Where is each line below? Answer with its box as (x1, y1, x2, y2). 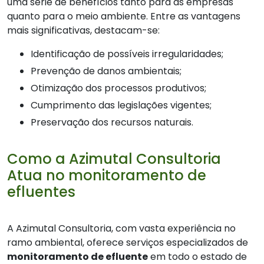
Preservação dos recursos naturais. (37, 115, 193, 130)
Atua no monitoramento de (7, 166, 206, 186)
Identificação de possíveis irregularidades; (33, 47, 223, 61)
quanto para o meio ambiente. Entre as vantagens (7, 9, 240, 24)
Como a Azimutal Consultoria (7, 149, 221, 169)
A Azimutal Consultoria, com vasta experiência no (7, 222, 236, 236)
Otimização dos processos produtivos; (38, 81, 206, 95)
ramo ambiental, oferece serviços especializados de (7, 236, 248, 250)
